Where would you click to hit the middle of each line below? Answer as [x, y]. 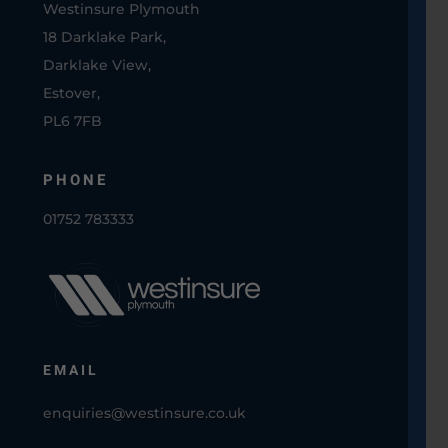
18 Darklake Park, [104, 37]
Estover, [71, 93]
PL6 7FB [72, 121]
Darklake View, [96, 65]
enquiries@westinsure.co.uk [144, 413]
